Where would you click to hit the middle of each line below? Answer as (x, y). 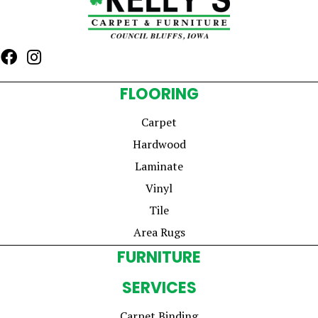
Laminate (159, 166)
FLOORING (159, 94)
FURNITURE (159, 258)
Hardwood (159, 144)
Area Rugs (159, 232)
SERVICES (159, 288)
